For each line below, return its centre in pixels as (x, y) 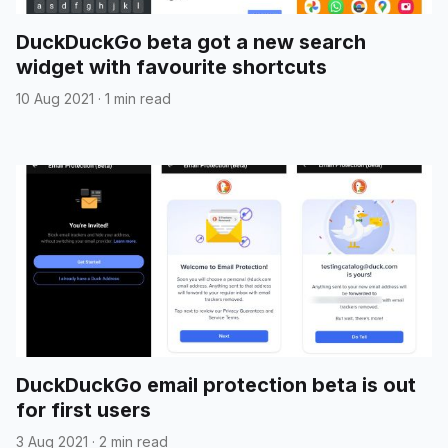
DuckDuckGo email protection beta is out (216, 384)
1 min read (138, 98)
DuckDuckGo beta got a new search (191, 41)
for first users (83, 409)
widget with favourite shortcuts (171, 66)
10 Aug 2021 (55, 98)
